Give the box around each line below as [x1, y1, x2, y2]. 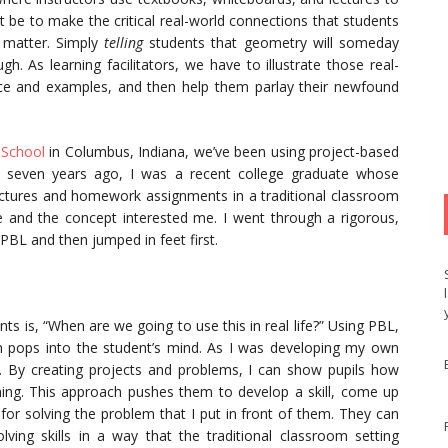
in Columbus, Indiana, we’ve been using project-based [44, 142, 399, 161]
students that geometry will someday [143, 33, 400, 52]
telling [104, 33, 144, 52]
